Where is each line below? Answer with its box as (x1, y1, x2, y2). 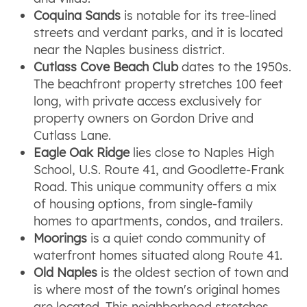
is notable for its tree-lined (121, 8, 277, 24)
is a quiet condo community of (87, 230, 267, 247)
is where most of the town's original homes (34, 282, 281, 298)
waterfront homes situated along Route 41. (34, 247, 283, 264)
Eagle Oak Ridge (34, 145, 130, 161)
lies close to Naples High (130, 145, 275, 161)
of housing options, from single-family (34, 196, 254, 212)
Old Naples (34, 265, 98, 281)
